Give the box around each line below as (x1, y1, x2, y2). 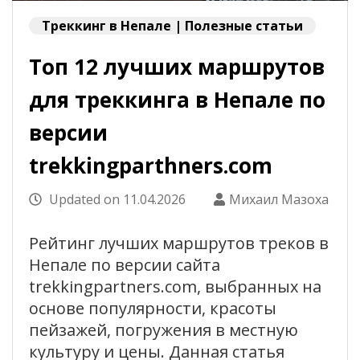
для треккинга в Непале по (29, 84, 325, 114)
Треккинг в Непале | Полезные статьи (42, 16, 303, 35)
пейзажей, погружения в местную (29, 318, 298, 341)
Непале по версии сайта (29, 253, 220, 276)
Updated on (46, 190, 123, 208)
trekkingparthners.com (29, 150, 272, 180)
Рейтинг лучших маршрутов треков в (29, 231, 329, 254)
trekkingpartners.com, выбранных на (29, 275, 321, 297)
